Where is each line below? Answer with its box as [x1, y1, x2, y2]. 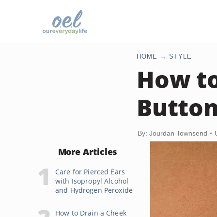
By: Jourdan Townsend [138, 129, 207, 137]
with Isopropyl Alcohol [55, 176, 129, 186]
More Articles [58, 146, 118, 157]
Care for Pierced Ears [55, 167, 125, 176]
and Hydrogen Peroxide [55, 186, 133, 195]
